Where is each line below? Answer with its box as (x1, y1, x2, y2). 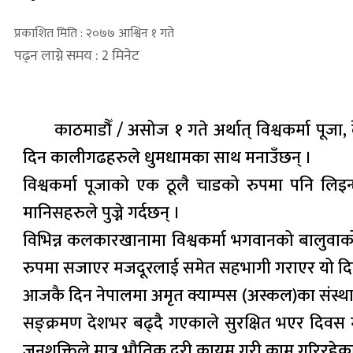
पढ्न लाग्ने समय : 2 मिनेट (14, 43, 139, 68)
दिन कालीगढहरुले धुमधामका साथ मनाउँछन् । (23, 143, 312, 173)
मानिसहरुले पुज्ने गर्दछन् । (23, 198, 180, 228)
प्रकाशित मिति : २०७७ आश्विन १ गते (14, 22, 174, 44)
